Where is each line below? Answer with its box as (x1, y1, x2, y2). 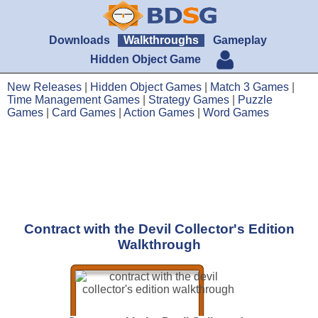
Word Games (203, 106, 269, 119)
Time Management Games (7, 94, 140, 106)
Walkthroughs (124, 34, 199, 46)
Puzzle (238, 94, 273, 106)
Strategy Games (148, 94, 229, 106)
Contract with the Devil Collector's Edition (23, 221, 295, 236)
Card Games (52, 106, 116, 119)
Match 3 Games (210, 81, 289, 93)
